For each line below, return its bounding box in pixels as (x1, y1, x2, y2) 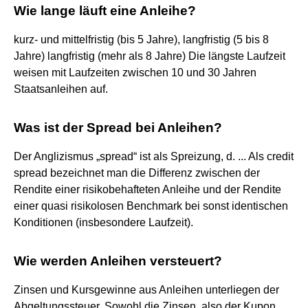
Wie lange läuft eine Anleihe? (14, 3, 196, 18)
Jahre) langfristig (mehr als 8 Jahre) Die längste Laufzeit (14, 49, 285, 62)
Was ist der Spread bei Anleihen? (14, 120, 222, 135)
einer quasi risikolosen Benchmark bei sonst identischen (14, 199, 288, 212)
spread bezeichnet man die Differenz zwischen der (14, 166, 260, 179)
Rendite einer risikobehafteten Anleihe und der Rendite (14, 183, 281, 195)
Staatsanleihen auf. (14, 82, 108, 95)
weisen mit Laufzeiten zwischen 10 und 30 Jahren (14, 66, 256, 78)
